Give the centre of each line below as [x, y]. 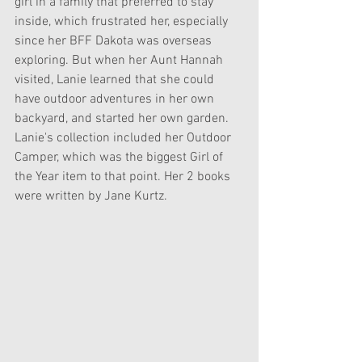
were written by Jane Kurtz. [91, 196]
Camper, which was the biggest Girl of [120, 157]
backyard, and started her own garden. [123, 118]
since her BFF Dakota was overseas [115, 41]
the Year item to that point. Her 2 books [124, 177]
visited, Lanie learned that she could [116, 80]
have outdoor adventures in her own [116, 99]
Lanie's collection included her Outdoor [124, 138]
